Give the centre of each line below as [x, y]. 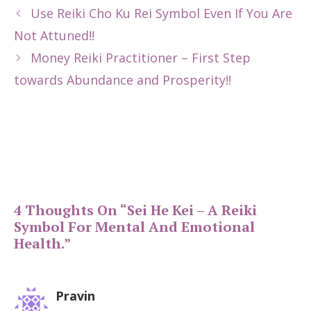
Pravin [75, 295]
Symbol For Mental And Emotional [134, 226]
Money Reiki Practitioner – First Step [140, 57]
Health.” [42, 243]
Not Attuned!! [54, 35]
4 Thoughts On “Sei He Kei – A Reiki [135, 210]
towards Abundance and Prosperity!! [123, 79]
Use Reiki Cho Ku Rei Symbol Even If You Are [161, 13]
